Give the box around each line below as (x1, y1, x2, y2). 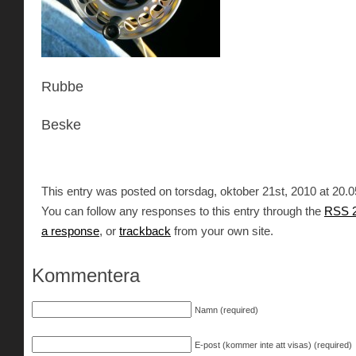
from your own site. (171, 223, 273, 238)
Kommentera (32, 264, 140, 286)
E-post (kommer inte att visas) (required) (195, 340, 352, 350)
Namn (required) (195, 304, 258, 315)
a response (41, 223, 99, 238)
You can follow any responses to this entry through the (41, 203, 324, 218)
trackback (119, 223, 171, 238)
